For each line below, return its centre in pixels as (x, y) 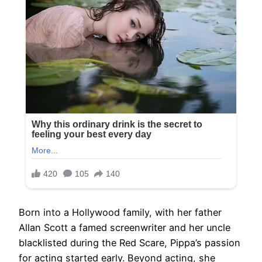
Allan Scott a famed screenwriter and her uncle (125, 228)
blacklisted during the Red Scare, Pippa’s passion (130, 243)
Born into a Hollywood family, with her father (120, 213)
